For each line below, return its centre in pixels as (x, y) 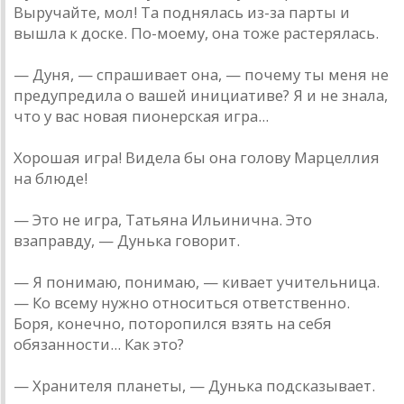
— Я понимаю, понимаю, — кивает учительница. (197, 282)
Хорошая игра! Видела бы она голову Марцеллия (197, 158)
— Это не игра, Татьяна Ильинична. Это (163, 220)
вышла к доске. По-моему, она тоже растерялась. (196, 33)
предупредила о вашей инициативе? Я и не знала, (201, 96)
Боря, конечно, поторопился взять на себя (173, 324)
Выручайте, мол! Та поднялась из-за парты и (182, 13)
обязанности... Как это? (99, 344)
